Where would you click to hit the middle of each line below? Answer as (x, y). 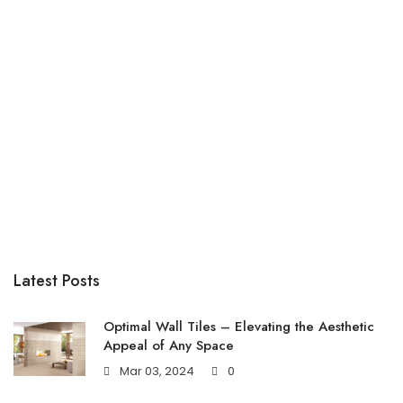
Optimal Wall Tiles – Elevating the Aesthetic (239, 327)
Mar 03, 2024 (157, 371)
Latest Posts (57, 281)
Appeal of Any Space (169, 345)
